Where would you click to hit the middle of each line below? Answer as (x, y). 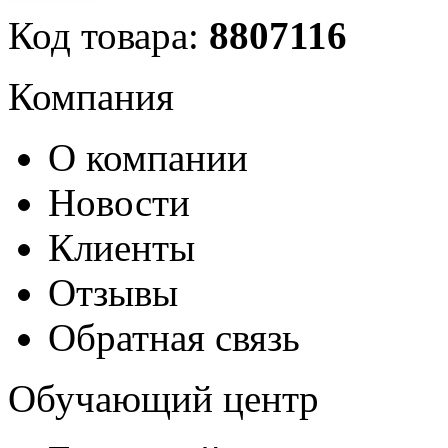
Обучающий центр (163, 399)
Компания (91, 97)
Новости (119, 203)
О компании (148, 158)
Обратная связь (174, 338)
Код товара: (108, 36)
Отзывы (113, 293)
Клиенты (121, 248)
